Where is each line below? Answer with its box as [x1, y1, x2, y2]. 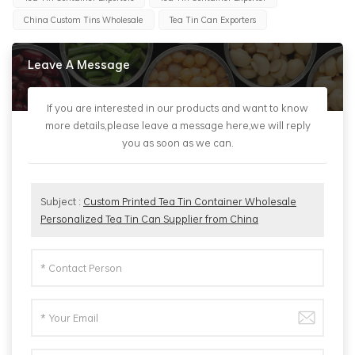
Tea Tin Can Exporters [169, 12, 257, 26]
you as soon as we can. [121, 135, 234, 151]
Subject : [40, 193, 83, 210]
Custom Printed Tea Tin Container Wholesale [83, 193, 296, 210]
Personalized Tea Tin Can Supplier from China [40, 211, 258, 227]
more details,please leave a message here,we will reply [44, 117, 311, 134]
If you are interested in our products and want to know [47, 100, 308, 116]
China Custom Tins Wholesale [23, 12, 143, 26]
